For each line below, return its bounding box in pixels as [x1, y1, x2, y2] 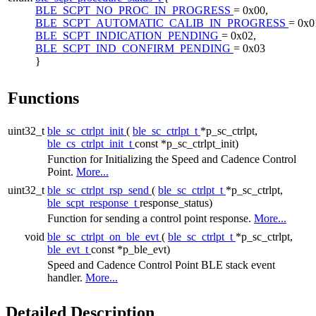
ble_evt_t [47, 243, 91, 255]
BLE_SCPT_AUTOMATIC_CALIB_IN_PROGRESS [35, 16, 288, 29]
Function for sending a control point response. [47, 212, 254, 224]
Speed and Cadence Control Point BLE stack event [47, 258, 275, 271]
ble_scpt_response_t [47, 196, 140, 209]
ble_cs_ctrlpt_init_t [47, 137, 135, 150]
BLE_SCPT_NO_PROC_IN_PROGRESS [35, 4, 233, 16]
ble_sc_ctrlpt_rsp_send [47, 183, 152, 196]
